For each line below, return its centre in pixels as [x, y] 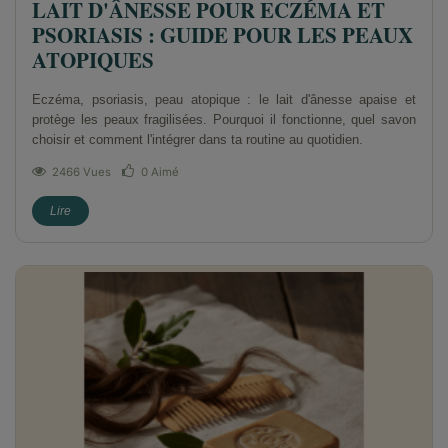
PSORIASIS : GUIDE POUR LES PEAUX [222, 34]
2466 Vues [81, 171]
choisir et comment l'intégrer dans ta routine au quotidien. [197, 139]
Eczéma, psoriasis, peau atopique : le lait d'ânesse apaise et [224, 99]
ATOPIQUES [93, 59]
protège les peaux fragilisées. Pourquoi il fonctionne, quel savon [224, 119]
